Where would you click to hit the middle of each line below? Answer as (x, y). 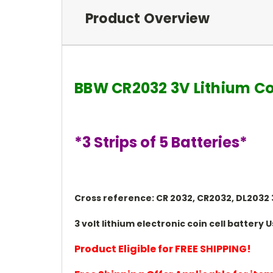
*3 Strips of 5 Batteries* (161, 142)
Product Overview (147, 18)
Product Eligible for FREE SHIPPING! (163, 249)
